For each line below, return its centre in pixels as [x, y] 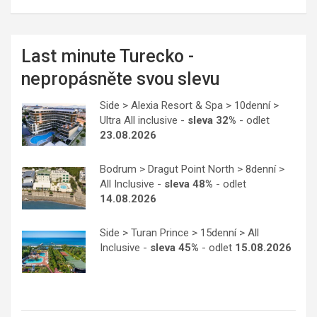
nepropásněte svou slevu [120, 79]
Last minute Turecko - [108, 56]
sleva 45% [174, 247]
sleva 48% [189, 184]
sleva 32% [212, 120]
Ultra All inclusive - [144, 120]
